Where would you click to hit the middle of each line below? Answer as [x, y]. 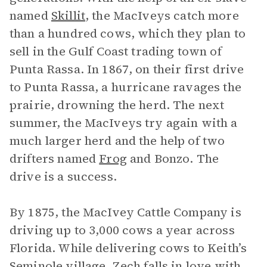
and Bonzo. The [173, 159]
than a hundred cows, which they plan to [128, 33]
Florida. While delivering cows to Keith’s [128, 248]
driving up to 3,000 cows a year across [122, 230]
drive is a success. [63, 176]
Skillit [68, 15]
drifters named [55, 159]
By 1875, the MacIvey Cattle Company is [125, 212]
